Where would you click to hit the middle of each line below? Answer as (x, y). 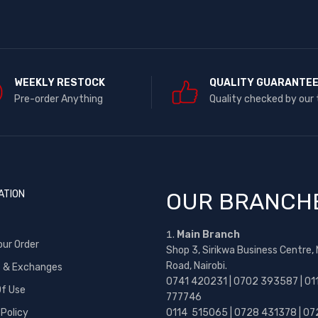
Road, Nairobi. (197, 266)
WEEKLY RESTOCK (60, 83)
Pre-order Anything (59, 99)
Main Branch (208, 235)
